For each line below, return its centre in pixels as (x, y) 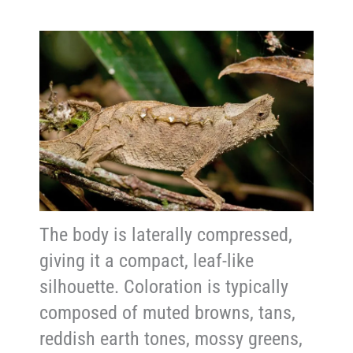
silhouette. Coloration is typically (164, 287)
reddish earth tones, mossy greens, (171, 339)
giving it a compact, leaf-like (147, 261)
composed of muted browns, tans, (168, 313)
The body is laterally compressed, (166, 235)
